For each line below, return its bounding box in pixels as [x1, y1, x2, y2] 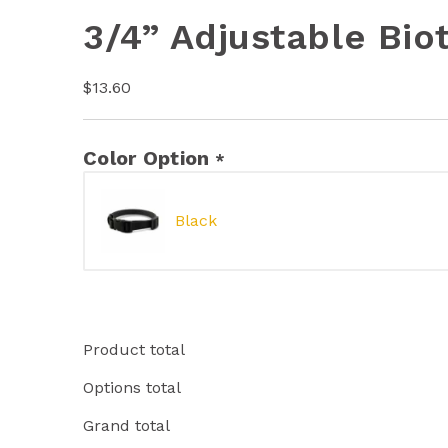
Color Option [83, 145, 210, 170]
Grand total [83, 415, 170, 435]
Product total [83, 339, 185, 359]
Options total [83, 377, 181, 397]
